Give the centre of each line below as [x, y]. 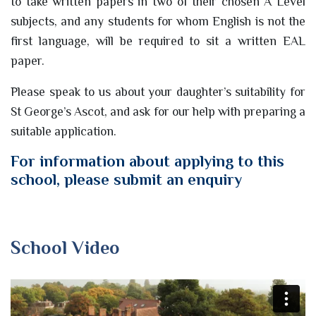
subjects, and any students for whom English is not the [158, 21]
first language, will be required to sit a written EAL [158, 41]
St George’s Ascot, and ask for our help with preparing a [158, 111]
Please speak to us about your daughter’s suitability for [158, 91]
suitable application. [63, 131]
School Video [65, 247]
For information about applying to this [147, 161]
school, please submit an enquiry [126, 179]
